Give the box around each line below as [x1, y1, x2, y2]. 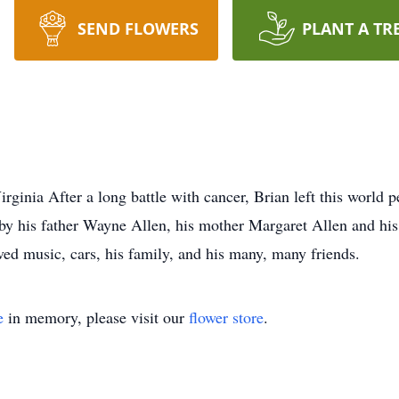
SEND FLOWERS [77, 18, 199, 39]
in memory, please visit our [4, 306, 189, 328]
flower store [189, 306, 264, 328]
